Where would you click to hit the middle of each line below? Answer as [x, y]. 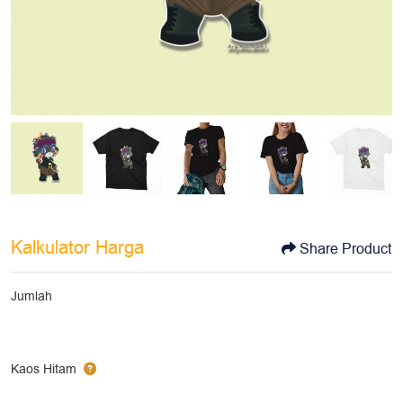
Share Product [345, 249]
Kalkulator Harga [77, 248]
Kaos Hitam [44, 369]
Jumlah [31, 296]
